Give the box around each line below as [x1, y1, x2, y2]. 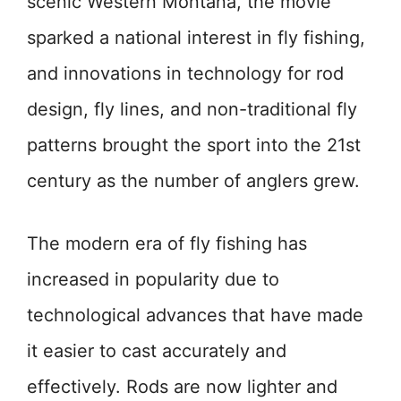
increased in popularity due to [27, 269, 279, 291]
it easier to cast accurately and [27, 340, 286, 363]
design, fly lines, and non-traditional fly [27, 98, 357, 121]
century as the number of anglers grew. [27, 170, 360, 192]
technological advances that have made [27, 304, 363, 327]
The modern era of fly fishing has [27, 233, 307, 255]
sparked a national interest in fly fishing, [27, 27, 365, 49]
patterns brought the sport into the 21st [27, 134, 361, 157]
